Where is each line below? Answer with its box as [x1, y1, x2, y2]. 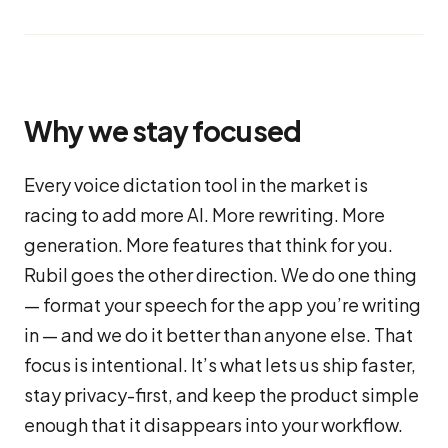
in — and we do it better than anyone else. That [24, 323, 413, 346]
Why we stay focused [24, 113, 302, 148]
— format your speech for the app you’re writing [24, 293, 421, 316]
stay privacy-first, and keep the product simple [24, 383, 419, 406]
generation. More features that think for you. [24, 233, 393, 256]
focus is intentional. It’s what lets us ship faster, [24, 353, 416, 376]
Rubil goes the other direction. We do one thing [24, 263, 417, 286]
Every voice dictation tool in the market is [24, 173, 368, 196]
